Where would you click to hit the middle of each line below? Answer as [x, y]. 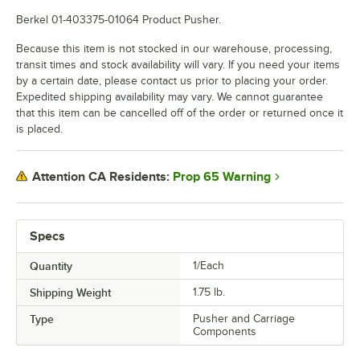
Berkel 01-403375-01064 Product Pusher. [119, 19]
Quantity [51, 266]
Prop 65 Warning [222, 176]
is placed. [39, 129]
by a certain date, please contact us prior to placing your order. [172, 80]
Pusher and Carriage [244, 318]
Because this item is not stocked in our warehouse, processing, [174, 48]
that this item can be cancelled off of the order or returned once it [180, 112]
